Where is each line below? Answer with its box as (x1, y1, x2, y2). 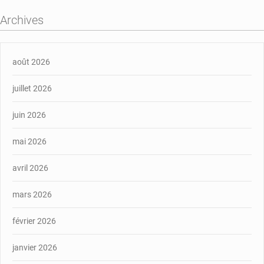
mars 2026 (12, 189, 52, 199)
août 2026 (12, 57, 50, 67)
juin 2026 (12, 110, 46, 120)
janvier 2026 (12, 242, 57, 252)
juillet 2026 (12, 83, 52, 93)
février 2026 (12, 216, 56, 226)
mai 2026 (12, 136, 47, 146)
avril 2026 (12, 163, 48, 173)
